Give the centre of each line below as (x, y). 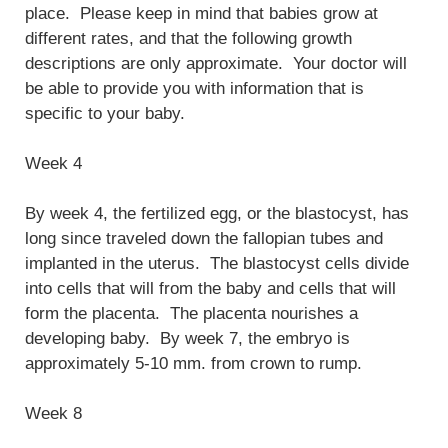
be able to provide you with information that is (194, 89)
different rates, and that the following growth (188, 39)
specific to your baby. (105, 114)
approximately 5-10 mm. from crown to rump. (193, 364)
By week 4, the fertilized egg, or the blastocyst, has (217, 214)
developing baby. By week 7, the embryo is (187, 339)
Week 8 (53, 414)
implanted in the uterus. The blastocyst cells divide (217, 264)
